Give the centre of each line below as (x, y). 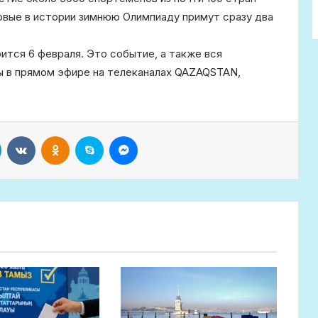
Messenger (162, 136)
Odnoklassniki (100, 136)
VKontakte (57, 136)
